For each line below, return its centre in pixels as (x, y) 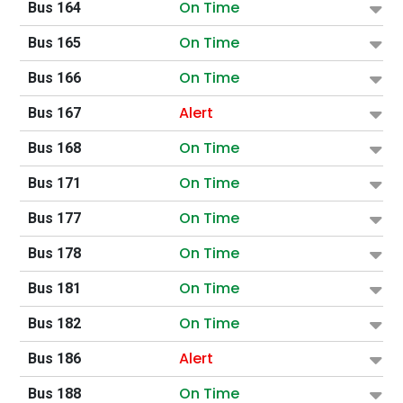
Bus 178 (54, 253)
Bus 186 (54, 358)
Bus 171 (54, 183)
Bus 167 (54, 112)
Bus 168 (54, 148)
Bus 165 (54, 42)
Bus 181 (54, 288)
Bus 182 (54, 323)
